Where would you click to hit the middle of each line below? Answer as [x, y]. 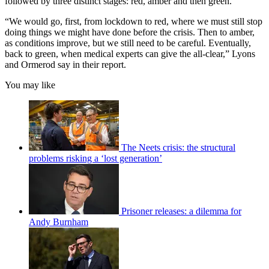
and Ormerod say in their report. [65, 64]
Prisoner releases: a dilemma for [181, 211]
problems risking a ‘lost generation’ [95, 158]
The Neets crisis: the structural [178, 147]
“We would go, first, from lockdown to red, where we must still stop [134, 21]
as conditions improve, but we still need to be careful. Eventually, [128, 43]
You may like [30, 85]
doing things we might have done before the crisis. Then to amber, [130, 32]
